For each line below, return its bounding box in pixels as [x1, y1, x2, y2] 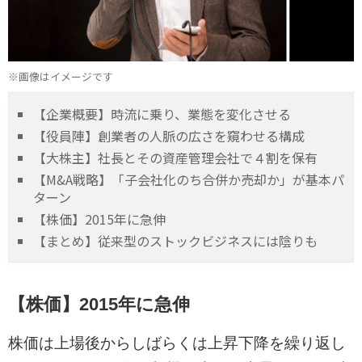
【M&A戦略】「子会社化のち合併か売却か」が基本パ [33, 170, 344, 190]
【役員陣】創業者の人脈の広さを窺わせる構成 [33, 126, 305, 146]
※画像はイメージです [8, 69, 113, 85]
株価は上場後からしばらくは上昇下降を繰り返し [8, 335, 346, 352]
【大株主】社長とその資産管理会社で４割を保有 [33, 148, 318, 168]
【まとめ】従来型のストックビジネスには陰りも [33, 231, 318, 251]
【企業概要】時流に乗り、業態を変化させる [33, 104, 291, 124]
